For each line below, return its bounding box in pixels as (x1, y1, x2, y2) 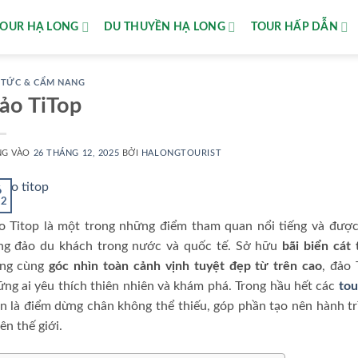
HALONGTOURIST (141, 148, 222, 157)
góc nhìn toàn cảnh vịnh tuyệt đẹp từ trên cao (49, 260, 323, 273)
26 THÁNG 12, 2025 (33, 148, 120, 157)
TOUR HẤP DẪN (250, 21, 338, 33)
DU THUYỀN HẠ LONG (104, 21, 226, 33)
